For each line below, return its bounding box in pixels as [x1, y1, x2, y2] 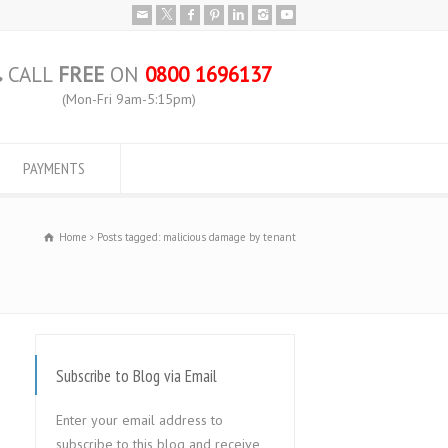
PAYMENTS [23, 158, 85, 178]
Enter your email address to [56, 411, 223, 429]
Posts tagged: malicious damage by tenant [97, 230, 296, 244]
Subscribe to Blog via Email [56, 365, 217, 387]
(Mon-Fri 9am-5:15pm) [62, 89, 197, 108]
